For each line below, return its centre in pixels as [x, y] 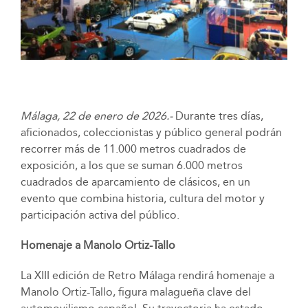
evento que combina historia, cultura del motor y [142, 199]
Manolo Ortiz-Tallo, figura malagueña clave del [135, 292]
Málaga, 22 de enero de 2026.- [96, 116]
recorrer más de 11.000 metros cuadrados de [133, 149]
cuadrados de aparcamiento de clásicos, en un [135, 182]
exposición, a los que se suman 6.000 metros [131, 166]
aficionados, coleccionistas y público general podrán [151, 133]
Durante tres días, [218, 116]
